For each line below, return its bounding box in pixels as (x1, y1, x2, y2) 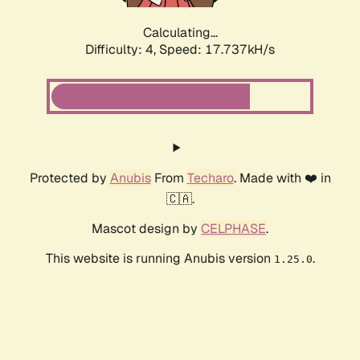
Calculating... (142, 24, 218, 42)
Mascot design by (92, 220, 201, 238)
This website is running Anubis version (45, 250, 274, 268)
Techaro (186, 170, 234, 187)
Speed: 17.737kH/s (159, 41, 275, 59)
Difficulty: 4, (85, 41, 159, 59)
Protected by (29, 170, 110, 187)
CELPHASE (201, 220, 266, 238)
